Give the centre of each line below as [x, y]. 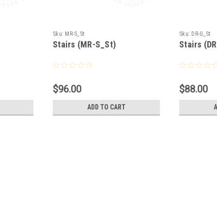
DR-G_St [201, 34]
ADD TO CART [107, 107]
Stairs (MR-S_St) [85, 44]
